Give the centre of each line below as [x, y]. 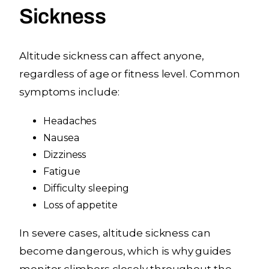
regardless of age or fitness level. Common [130, 74]
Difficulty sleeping [86, 188]
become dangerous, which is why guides [125, 251]
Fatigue [62, 171]
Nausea [61, 138]
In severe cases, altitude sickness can [115, 233]
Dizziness [65, 154]
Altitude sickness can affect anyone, [112, 56]
